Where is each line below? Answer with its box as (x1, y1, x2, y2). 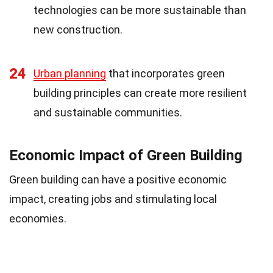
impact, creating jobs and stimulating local (9, 192, 217, 205)
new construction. (34, 23, 122, 36)
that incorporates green (106, 66, 225, 80)
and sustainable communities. (34, 105, 182, 119)
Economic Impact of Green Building (9, 146, 243, 164)
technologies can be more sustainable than (34, 3, 246, 16)
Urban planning (34, 66, 106, 80)
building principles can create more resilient (34, 86, 247, 99)
